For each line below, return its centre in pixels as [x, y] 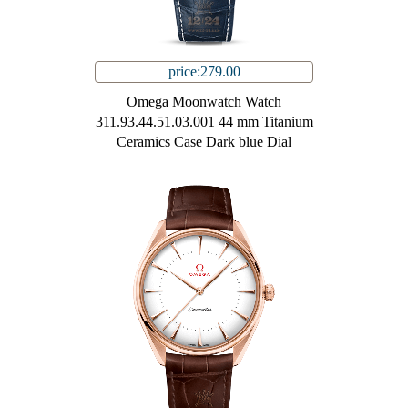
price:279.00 [204, 72]
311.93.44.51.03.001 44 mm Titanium [204, 122]
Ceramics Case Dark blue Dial [204, 142]
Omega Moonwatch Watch [204, 102]
